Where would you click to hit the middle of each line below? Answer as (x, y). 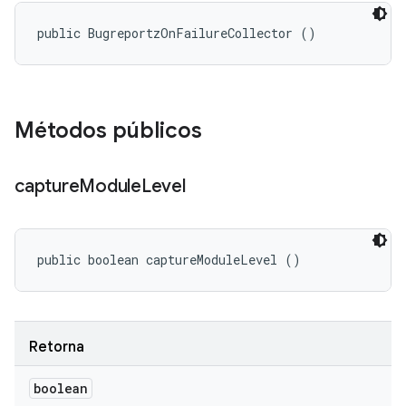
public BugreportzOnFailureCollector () (177, 33)
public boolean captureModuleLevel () (169, 260)
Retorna (57, 347)
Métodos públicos (108, 130)
